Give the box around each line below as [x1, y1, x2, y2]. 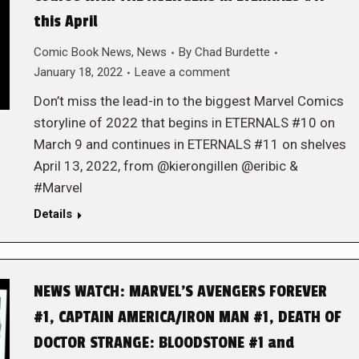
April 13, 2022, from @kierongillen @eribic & [33, 158, 298, 174]
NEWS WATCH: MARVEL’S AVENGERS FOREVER [33, 282, 327, 301]
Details [33, 207, 72, 221]
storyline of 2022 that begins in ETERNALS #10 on [33, 115, 335, 131]
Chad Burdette [194, 45, 270, 59]
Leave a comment [134, 65, 230, 79]
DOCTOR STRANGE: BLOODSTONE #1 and [33, 333, 294, 353]
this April [33, 12, 98, 31]
